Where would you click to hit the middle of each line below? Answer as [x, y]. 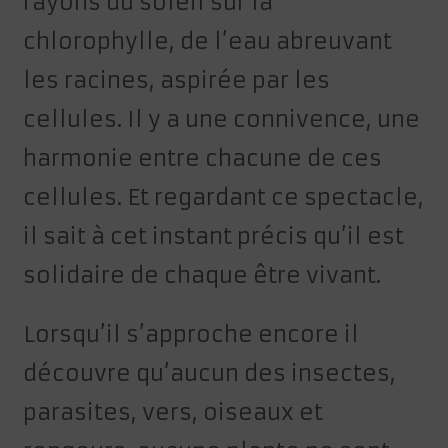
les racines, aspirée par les [177, 81]
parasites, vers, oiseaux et [173, 413]
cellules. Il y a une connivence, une [222, 120]
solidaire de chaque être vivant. [202, 276]
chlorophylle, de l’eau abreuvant [208, 42]
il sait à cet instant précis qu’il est [214, 237]
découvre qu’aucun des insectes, [210, 374]
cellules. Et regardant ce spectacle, [224, 198]
